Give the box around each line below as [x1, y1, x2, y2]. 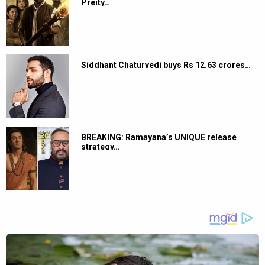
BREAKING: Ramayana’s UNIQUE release [81, 132, 237, 143]
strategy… [81, 142, 119, 152]
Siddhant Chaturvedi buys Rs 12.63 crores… [81, 60, 251, 70]
